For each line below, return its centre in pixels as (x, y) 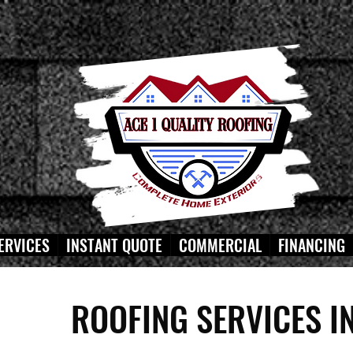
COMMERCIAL (220, 245)
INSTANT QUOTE (114, 245)
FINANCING (312, 245)
